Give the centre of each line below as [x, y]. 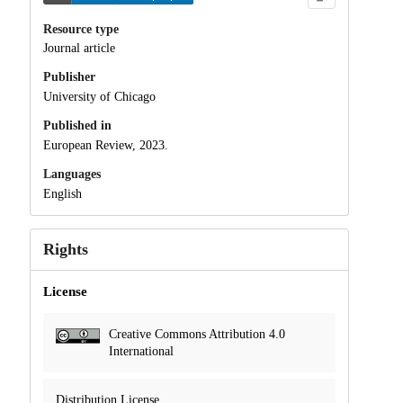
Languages [72, 174]
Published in [77, 126]
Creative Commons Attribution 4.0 [197, 334]
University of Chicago [99, 97]
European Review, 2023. [105, 145]
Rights [65, 249]
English [62, 193]
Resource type [81, 29]
